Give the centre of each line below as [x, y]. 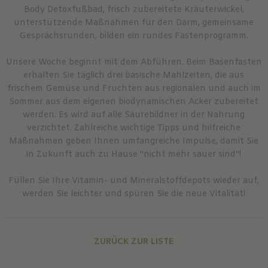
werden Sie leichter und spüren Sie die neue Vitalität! [134, 194]
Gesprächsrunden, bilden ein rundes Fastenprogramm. [134, 36]
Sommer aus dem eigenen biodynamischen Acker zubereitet [134, 102]
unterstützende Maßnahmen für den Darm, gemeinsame [134, 23]
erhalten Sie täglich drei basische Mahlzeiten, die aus [134, 75]
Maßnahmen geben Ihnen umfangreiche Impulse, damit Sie [134, 141]
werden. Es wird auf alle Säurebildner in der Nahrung [134, 115]
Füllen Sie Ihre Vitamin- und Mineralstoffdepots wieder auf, [134, 181]
